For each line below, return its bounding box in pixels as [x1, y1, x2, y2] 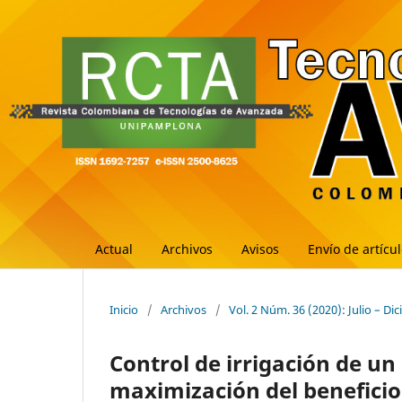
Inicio [109, 301, 138, 318]
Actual [95, 240, 133, 258]
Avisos [241, 240, 279, 258]
